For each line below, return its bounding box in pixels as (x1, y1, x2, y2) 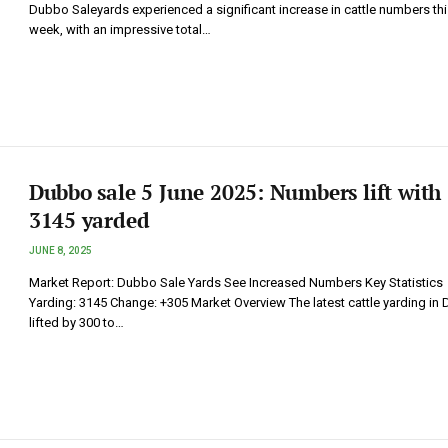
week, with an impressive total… (28, 22, 211, 37)
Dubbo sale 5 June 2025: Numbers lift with (28, 178, 442, 207)
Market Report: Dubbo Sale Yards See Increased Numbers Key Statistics (28, 275, 443, 291)
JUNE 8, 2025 (28, 245, 92, 257)
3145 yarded (28, 206, 150, 235)
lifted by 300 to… (28, 315, 124, 331)
